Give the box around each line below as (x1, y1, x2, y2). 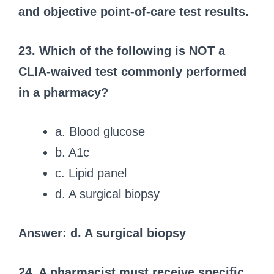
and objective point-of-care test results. (18, 4, 249, 18)
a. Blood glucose (55, 124, 145, 138)
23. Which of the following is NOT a (18, 43, 225, 57)
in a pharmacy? (18, 85, 108, 99)
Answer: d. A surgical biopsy (18, 226, 186, 240)
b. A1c (55, 145, 89, 159)
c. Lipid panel (55, 166, 127, 180)
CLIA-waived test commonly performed (18, 64, 246, 78)
